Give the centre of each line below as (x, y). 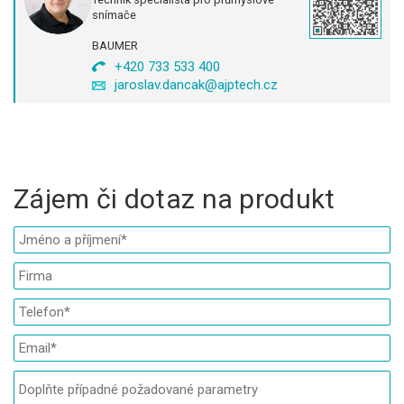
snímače (114, 15)
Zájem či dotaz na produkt (174, 198)
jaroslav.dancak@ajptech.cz (196, 85)
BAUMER (115, 46)
